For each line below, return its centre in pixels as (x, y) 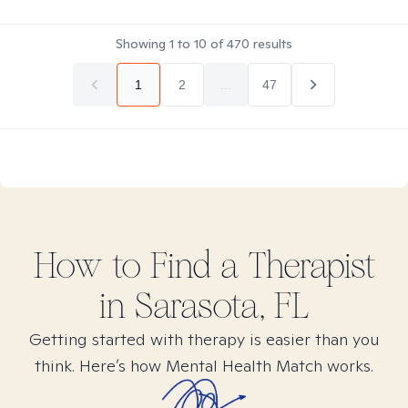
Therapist (307, 266)
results (271, 44)
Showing (143, 44)
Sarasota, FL (222, 306)
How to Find (127, 266)
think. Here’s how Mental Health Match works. (204, 366)
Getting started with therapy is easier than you (204, 339)
